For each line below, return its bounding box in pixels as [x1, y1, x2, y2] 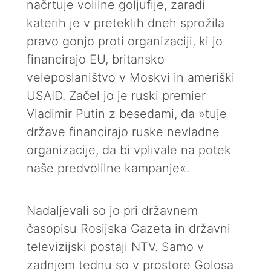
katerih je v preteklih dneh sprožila [27, 16, 224, 30]
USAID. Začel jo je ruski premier [27, 88, 206, 103]
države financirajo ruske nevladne [27, 125, 220, 139]
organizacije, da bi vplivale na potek [27, 143, 231, 157]
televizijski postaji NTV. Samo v [27, 240, 204, 254]
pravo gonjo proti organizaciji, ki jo [27, 34, 223, 48]
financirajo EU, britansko [27, 52, 165, 67]
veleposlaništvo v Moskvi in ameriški [27, 70, 235, 85]
